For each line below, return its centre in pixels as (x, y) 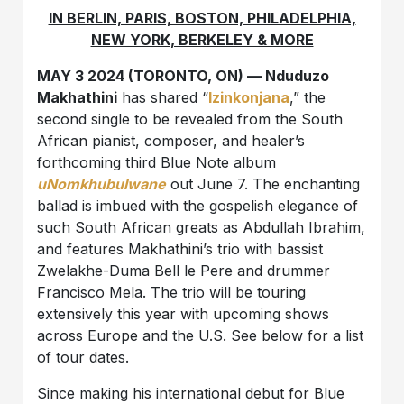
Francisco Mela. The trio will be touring (172, 293)
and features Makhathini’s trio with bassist (180, 249)
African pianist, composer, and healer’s (171, 141)
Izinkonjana (249, 98)
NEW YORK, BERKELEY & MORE (202, 40)
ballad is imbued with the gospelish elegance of (198, 206)
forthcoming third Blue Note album (157, 163)
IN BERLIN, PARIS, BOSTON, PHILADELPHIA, (202, 18)
